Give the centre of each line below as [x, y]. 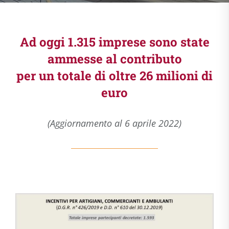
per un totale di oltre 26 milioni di [114, 76]
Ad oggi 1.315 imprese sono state [114, 42]
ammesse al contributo [114, 59]
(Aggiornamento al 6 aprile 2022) [114, 123]
